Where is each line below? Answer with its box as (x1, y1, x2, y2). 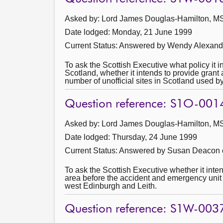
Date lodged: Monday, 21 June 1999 (65, 28, 192, 36)
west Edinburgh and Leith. (65, 182, 157, 190)
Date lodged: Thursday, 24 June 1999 (65, 133, 197, 141)
